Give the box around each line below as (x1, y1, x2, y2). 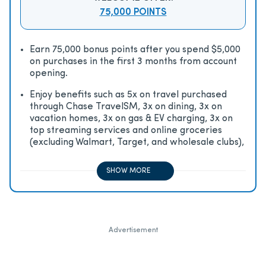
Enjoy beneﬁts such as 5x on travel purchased (30, 90, 227, 100)
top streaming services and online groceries (30, 125, 222, 135)
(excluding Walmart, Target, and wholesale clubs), (30, 137, 244, 147)
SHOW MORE (106, 167, 151, 175)
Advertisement (108, 226, 158, 234)
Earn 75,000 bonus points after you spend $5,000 (30, 45, 240, 55)
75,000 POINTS (99, 7, 167, 17)
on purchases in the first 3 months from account (30, 56, 237, 66)
